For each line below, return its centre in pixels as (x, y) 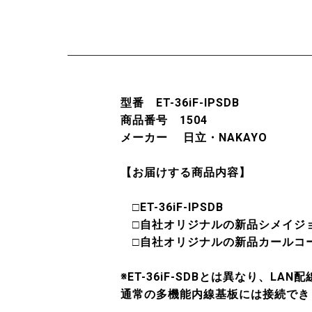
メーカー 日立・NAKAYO (194, 137)
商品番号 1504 (164, 120)
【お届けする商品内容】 (186, 172)
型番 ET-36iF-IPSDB (180, 102)
